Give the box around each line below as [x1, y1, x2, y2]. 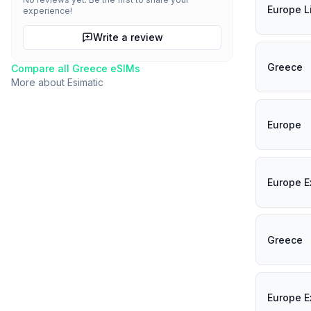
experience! [23, 6, 72, 16]
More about [11, 76, 67, 88]
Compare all [11, 62, 72, 74]
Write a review [92, 31, 163, 43]
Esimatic [67, 76, 103, 88]
